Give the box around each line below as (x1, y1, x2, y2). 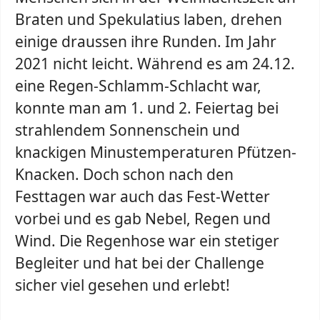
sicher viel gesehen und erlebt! (15, 275, 230, 295)
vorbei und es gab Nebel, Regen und (15, 209, 271, 229)
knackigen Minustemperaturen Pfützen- (15, 142, 296, 162)
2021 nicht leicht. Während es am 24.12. (15, 54, 295, 74)
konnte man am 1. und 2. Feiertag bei (15, 98, 279, 118)
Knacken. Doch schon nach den (15, 164, 234, 184)
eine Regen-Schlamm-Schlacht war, (15, 76, 261, 96)
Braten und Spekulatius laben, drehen (15, 9, 282, 29)
